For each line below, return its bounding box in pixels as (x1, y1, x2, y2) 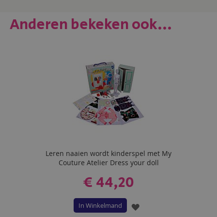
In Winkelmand (78, 201, 122, 210)
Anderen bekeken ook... (10, 14, 172, 35)
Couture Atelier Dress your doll (58, 158, 159, 167)
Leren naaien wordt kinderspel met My (46, 149, 171, 158)
